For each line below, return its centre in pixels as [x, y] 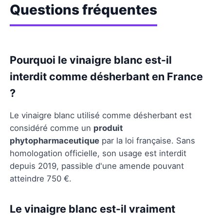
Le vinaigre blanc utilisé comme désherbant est [101, 115]
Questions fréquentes [83, 9]
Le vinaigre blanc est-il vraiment [92, 209]
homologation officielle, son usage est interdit [98, 153]
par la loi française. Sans [147, 140]
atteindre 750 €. [41, 178]
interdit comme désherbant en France [106, 76]
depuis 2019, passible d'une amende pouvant [97, 166]
